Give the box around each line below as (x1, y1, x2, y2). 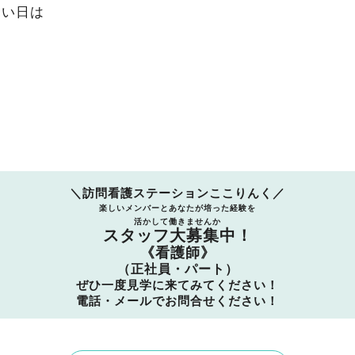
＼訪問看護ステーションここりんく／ (70, 186, 285, 200)
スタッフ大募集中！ (102, 227, 253, 244)
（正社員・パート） (116, 262, 239, 276)
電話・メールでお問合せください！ (76, 294, 279, 307)
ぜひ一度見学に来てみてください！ (76, 278, 279, 292)
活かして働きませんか (134, 217, 221, 226)
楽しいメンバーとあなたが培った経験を (99, 204, 256, 212)
